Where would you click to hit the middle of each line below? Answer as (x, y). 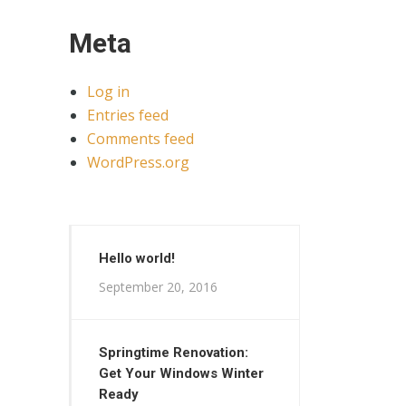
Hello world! (137, 258)
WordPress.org (138, 162)
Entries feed (128, 115)
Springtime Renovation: (174, 353)
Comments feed (140, 139)
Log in (108, 92)
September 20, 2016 (158, 287)
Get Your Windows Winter (181, 373)
